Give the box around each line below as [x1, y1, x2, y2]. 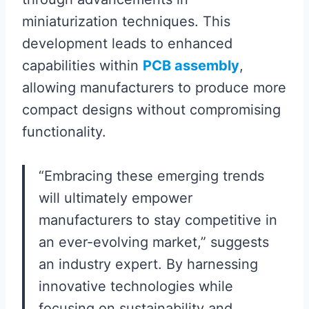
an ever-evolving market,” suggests [39, 234, 269, 250]
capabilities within [22, 57, 143, 74]
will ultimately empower [39, 190, 192, 206]
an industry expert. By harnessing [39, 256, 258, 272]
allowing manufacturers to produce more [22, 79, 286, 96]
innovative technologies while [39, 278, 233, 295]
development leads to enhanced [22, 35, 232, 52]
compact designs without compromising [22, 101, 281, 118]
